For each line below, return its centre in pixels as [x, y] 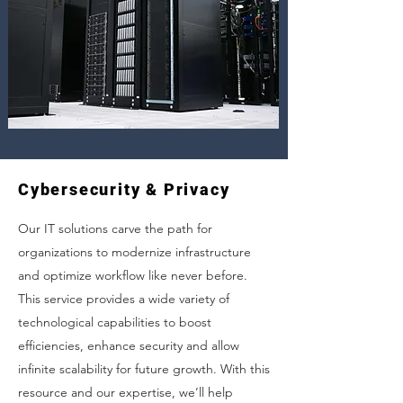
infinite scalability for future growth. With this [144, 369]
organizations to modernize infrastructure [134, 252]
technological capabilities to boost [115, 322]
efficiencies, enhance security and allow [129, 345]
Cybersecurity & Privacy [124, 189]
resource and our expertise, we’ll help [125, 392]
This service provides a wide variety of [124, 299]
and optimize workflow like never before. [133, 275]
